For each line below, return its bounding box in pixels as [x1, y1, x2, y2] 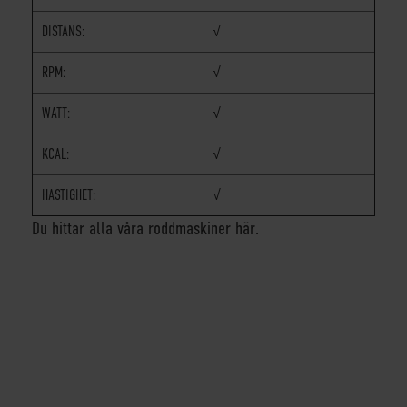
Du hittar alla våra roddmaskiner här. [32, 217, 259, 239]
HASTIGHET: [42, 186, 95, 203]
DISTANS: [42, 23, 84, 40]
